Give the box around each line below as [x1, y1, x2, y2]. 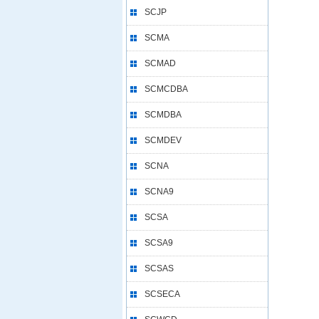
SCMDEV [145, 135, 182, 145]
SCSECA [145, 289, 180, 299]
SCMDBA [145, 110, 182, 120]
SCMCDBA [145, 84, 188, 94]
